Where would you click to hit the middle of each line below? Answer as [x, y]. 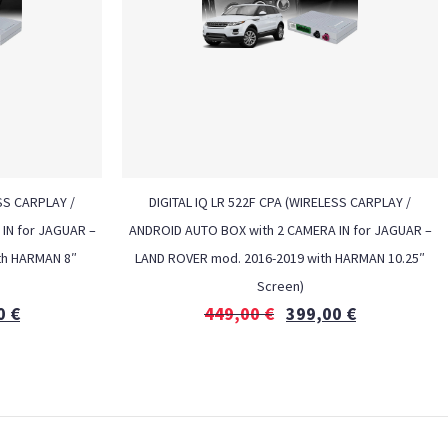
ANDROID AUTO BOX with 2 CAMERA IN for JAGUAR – [280, 230]
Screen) [280, 286]
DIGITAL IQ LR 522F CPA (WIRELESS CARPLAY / [280, 202]
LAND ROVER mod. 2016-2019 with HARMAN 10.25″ [280, 258]
